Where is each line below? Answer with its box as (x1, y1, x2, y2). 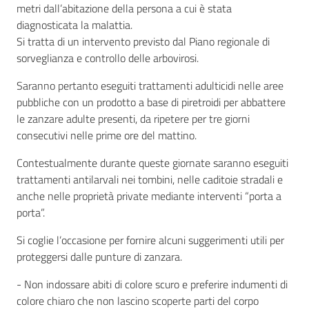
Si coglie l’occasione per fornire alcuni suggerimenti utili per (17, 232, 284, 248)
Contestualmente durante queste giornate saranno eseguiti (17, 154, 288, 171)
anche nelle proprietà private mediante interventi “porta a (17, 188, 281, 204)
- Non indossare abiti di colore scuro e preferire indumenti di (17, 276, 288, 292)
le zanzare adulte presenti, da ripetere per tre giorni (17, 110, 250, 127)
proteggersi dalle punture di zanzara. (17, 248, 182, 265)
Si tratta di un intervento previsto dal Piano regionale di (17, 33, 270, 50)
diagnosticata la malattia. (17, 17, 132, 33)
